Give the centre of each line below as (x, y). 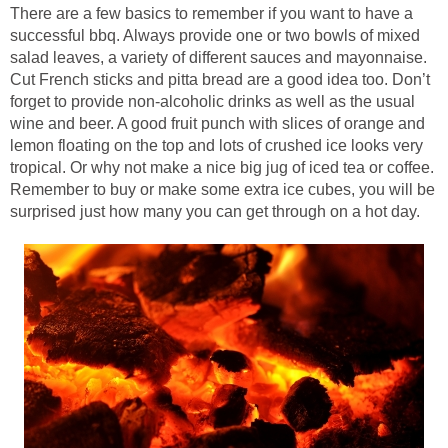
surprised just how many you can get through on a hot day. (215, 211)
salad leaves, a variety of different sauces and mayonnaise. (218, 57)
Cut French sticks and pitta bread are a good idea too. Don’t (220, 79)
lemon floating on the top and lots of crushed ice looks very (216, 145)
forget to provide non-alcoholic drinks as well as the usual (212, 101)
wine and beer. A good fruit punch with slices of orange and (217, 123)
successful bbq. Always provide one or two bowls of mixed (215, 35)
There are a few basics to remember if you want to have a (211, 13)
